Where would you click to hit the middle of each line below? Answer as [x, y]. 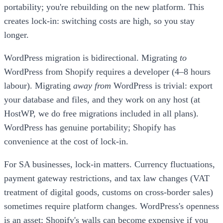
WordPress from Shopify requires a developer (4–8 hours [107, 71]
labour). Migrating [39, 85]
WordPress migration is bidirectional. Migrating [92, 57]
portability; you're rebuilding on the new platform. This [104, 7]
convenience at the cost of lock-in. [66, 141]
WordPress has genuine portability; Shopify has [90, 127]
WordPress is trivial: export [162, 85]
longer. [16, 35]
